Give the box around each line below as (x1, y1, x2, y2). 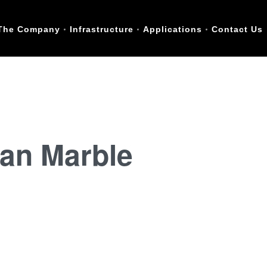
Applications (143, 24, 202, 34)
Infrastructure (70, 24, 133, 34)
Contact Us (212, 24, 263, 34)
